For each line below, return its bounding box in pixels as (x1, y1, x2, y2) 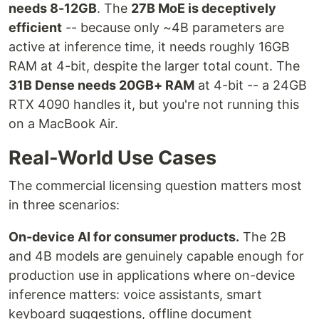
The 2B (239, 229, 286, 244)
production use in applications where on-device (9, 268, 295, 283)
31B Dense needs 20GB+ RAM (9, 78, 194, 93)
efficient (9, 20, 62, 35)
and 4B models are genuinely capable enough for (9, 249, 304, 263)
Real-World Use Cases (9, 146, 216, 169)
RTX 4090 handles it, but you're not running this (9, 97, 299, 112)
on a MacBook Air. (9, 116, 118, 131)
